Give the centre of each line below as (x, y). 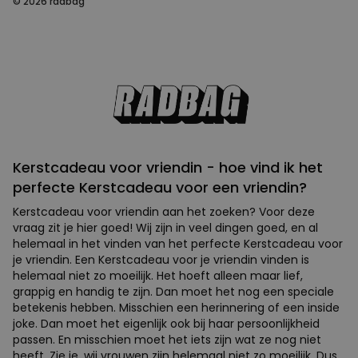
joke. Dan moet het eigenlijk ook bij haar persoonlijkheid (166, 324)
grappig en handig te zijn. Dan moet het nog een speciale (173, 292)
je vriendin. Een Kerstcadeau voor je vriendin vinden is (161, 260)
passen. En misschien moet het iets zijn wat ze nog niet (167, 340)
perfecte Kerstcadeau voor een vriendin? (160, 188)
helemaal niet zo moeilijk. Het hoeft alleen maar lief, (158, 276)
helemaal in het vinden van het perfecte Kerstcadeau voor (178, 244)
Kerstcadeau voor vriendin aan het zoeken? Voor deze (164, 212)
